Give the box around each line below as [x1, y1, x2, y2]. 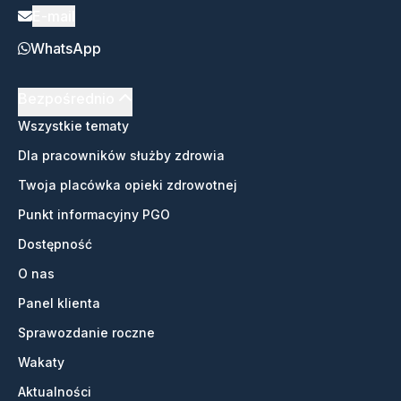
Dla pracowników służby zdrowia [18, 148, 225, 163]
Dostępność [18, 236, 92, 252]
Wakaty [18, 354, 64, 370]
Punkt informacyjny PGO [18, 207, 170, 222]
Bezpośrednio [18, 90, 118, 107]
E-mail [32, 7, 75, 25]
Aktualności [18, 384, 91, 399]
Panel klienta [18, 295, 100, 311]
